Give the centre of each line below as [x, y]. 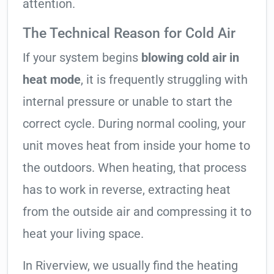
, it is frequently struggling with [164, 80]
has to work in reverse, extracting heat [127, 190]
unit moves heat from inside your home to [136, 146]
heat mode [52, 80]
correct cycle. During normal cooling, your [134, 124]
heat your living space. [83, 234]
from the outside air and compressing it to [137, 212]
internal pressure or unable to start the [128, 102]
